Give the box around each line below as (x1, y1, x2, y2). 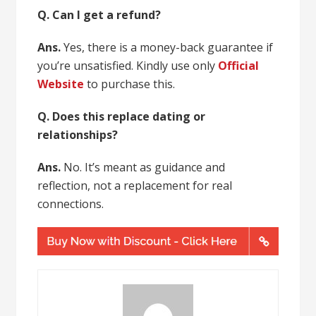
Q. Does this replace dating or (37, 109, 206, 125)
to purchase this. (84, 76, 176, 92)
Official (218, 58, 260, 74)
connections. (37, 196, 104, 212)
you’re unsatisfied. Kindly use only (37, 58, 219, 74)
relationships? (37, 127, 119, 143)
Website (37, 76, 85, 92)
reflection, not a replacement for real (37, 178, 233, 194)
